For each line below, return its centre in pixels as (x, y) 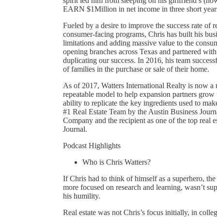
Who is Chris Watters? (116, 162)
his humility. (82, 196)
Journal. (75, 129)
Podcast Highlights (92, 145)
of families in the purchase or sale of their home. (136, 69)
